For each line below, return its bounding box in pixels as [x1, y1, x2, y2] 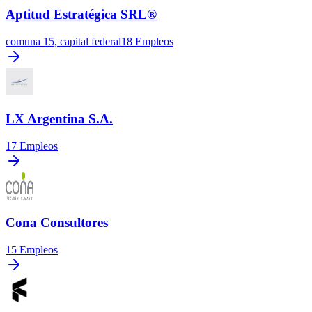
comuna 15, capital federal [6, 36, 121, 48]
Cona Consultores [6, 215, 108, 231]
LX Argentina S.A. [6, 111, 113, 126]
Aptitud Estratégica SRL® [6, 7, 157, 22]
